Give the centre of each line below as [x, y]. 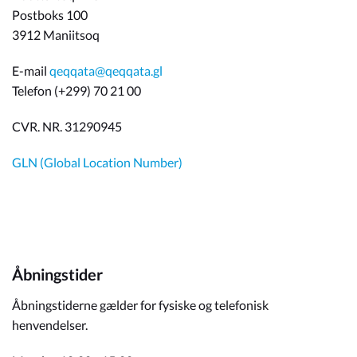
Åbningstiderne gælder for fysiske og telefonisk [140, 305]
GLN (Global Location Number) [97, 162]
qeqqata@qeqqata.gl [106, 71]
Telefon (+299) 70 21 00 [76, 90]
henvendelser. [50, 325]
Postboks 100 [50, 15]
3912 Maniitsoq [56, 35]
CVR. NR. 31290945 [67, 126]
